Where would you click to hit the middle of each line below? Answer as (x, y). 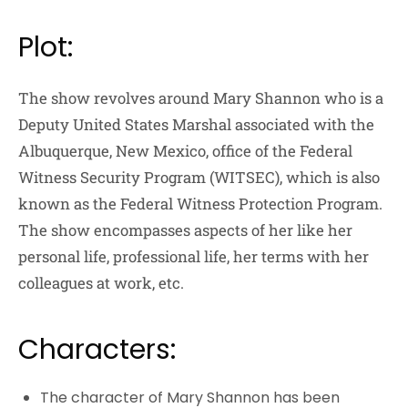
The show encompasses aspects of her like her (185, 229)
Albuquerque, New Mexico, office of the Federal (185, 150)
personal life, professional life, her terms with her (194, 256)
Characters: (97, 349)
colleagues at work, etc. (101, 282)
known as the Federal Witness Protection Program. (200, 203)
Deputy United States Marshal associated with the (196, 124)
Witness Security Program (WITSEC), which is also (199, 177)
